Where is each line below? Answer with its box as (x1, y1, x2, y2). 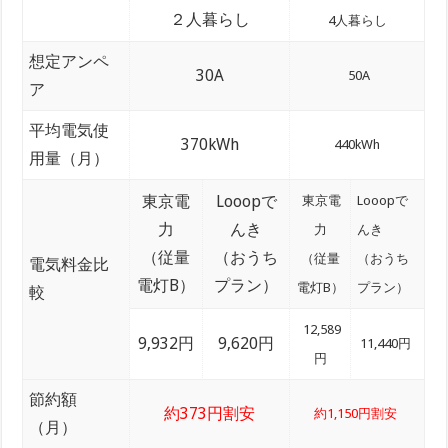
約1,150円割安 (314, 405, 401, 421)
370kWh (180, 134, 239, 154)
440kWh (334, 136, 381, 152)
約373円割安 (164, 403, 256, 423)
